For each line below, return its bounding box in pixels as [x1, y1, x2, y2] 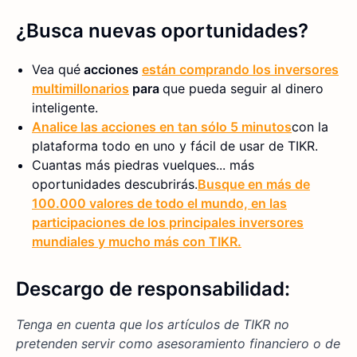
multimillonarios [32, 80, 129, 97]
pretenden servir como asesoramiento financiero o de [16, 335, 340, 352]
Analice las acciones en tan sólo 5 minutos [32, 119, 292, 135]
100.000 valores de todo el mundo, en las [32, 195, 287, 212]
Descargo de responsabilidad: [16, 277, 290, 301]
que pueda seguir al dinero [163, 80, 324, 97]
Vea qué [32, 61, 80, 78]
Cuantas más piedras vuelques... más [32, 157, 254, 174]
